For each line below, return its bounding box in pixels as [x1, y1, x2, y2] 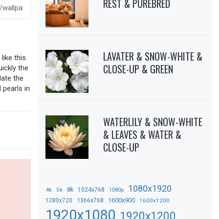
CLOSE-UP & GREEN [103, 61, 174, 76]
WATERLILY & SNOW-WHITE [103, 114, 203, 130]
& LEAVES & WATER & [103, 127, 182, 142]
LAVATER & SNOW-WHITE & [103, 48, 203, 64]
